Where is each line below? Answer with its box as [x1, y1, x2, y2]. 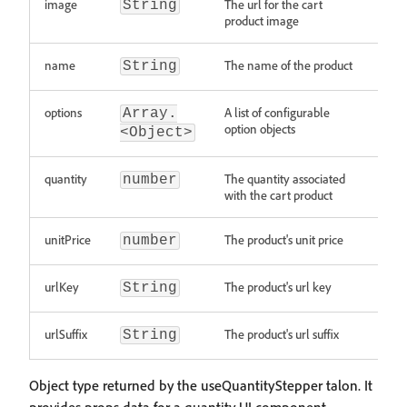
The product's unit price [224, 232, 343, 247]
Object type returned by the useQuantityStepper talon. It [29, 376, 372, 394]
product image [224, 13, 299, 28]
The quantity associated [224, 171, 345, 186]
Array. [123, 105, 177, 122]
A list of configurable [224, 104, 330, 120]
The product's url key [224, 279, 332, 294]
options [45, 104, 82, 120]
